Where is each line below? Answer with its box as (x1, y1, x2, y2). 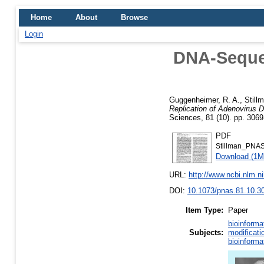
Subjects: (189, 228, 223, 237)
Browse (121, 13, 148, 22)
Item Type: (186, 206, 223, 215)
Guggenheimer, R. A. (169, 95, 240, 104)
